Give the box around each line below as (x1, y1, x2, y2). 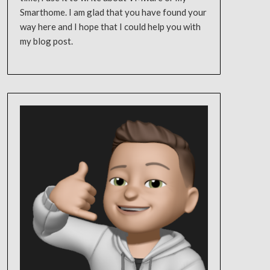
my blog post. (19, 36, 73, 46)
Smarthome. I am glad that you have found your (19, 7, 207, 17)
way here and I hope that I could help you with (19, 21, 201, 32)
